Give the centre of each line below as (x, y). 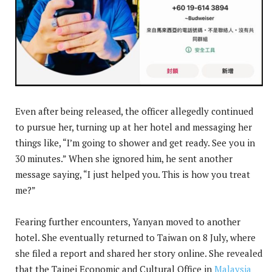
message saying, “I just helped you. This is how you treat (133, 174)
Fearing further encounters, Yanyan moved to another (128, 221)
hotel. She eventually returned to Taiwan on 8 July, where (135, 237)
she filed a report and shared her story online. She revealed (139, 253)
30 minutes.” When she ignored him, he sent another (124, 158)
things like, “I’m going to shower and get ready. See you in (135, 142)
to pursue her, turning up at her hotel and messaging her (134, 127)
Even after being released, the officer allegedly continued (134, 111)
